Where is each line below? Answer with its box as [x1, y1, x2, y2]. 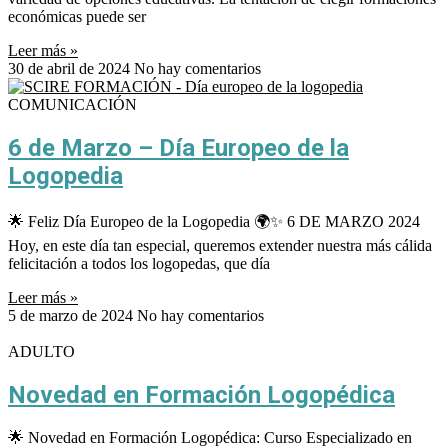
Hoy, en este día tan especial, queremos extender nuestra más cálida [8, 237, 432, 255]
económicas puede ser [8, 8, 146, 26]
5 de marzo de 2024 [8, 307, 137, 325]
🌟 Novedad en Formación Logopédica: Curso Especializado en [8, 428, 412, 446]
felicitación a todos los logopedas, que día [8, 255, 270, 273]
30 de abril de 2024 [8, 60, 134, 78]
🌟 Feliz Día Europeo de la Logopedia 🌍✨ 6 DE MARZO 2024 [8, 213, 420, 231]
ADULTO [8, 343, 75, 361]
